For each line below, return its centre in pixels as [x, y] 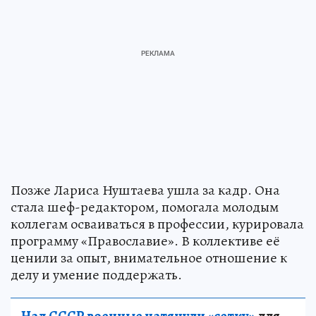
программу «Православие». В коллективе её [145, 241]
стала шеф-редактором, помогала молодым [145, 207]
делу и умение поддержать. [96, 275]
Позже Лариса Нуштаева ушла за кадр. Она [145, 190]
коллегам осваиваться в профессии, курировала [157, 224]
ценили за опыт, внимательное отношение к [149, 258]
